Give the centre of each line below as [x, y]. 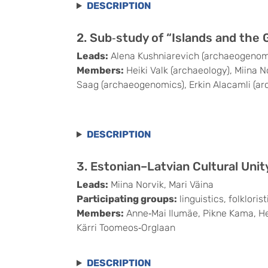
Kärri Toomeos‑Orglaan [126, 228]
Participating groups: [127, 199]
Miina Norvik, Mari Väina [161, 185]
